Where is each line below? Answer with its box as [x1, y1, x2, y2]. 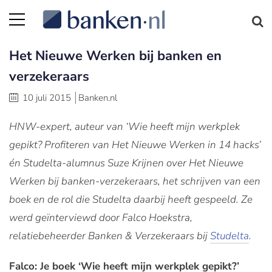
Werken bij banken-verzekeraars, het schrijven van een [9, 174, 260, 188]
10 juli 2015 [22, 92, 71, 104]
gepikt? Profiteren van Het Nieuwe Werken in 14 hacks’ [9, 138, 261, 152]
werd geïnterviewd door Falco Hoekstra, [9, 211, 192, 225]
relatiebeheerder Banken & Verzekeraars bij [9, 229, 210, 243]
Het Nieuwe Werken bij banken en [9, 47, 222, 65]
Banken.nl [78, 92, 117, 104]
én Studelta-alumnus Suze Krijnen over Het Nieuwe [9, 156, 243, 170]
